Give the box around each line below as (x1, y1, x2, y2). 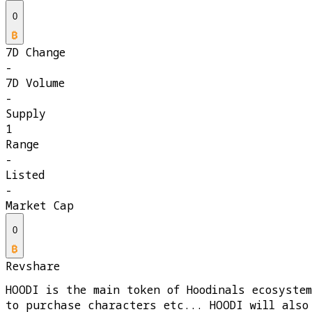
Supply (6, 106, 46, 122)
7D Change (6, 45, 65, 61)
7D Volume (6, 75, 65, 91)
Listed (6, 167, 45, 183)
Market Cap (6, 198, 74, 214)
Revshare (6, 258, 60, 274)
